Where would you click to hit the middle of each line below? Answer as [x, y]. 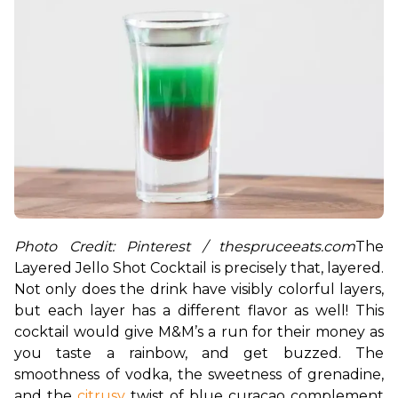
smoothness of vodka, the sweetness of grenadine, [199, 374]
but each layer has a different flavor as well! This [199, 310]
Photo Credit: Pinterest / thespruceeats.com [185, 246]
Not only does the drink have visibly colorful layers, [199, 289]
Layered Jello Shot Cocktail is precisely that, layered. [199, 267]
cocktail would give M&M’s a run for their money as [199, 331]
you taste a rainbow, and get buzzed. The [199, 353]
